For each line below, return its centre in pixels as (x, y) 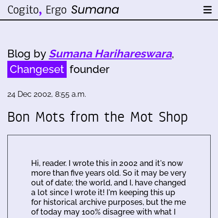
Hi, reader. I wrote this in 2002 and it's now (107, 163)
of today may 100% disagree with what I (103, 212)
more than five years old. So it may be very (109, 173)
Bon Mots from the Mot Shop (98, 117)
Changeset (37, 69)
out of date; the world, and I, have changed (109, 183)
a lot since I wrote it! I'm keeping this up (103, 192)
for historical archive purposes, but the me (109, 202)
